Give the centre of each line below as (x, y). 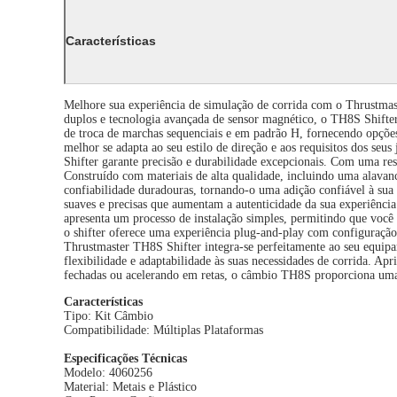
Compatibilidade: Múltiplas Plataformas (163, 331)
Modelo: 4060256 (108, 373)
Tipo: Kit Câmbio (109, 316)
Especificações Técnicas (125, 359)
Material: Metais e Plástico (130, 387)
